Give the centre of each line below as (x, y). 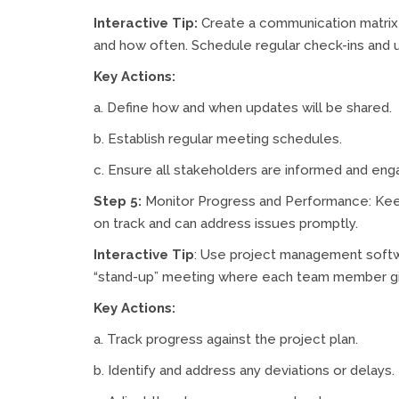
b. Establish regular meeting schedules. (218, 138)
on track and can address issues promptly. (226, 223)
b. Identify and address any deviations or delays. (244, 370)
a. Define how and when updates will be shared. (243, 107)
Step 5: (118, 201)
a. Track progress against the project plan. (226, 339)
